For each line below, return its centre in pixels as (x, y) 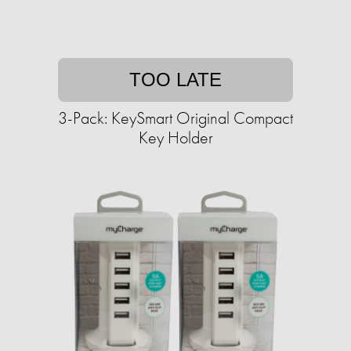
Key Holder (175, 138)
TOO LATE (175, 80)
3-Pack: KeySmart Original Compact (175, 118)
